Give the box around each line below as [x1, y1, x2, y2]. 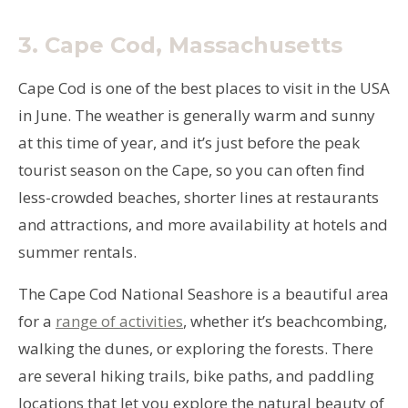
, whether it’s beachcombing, [183, 310, 387, 331]
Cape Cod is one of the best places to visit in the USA [18, 76, 390, 98]
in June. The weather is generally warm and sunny [18, 104, 375, 126]
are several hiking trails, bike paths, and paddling [18, 364, 374, 386]
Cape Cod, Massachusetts [45, 31, 342, 58]
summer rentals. [18, 240, 140, 262]
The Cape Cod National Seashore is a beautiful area [18, 282, 389, 304]
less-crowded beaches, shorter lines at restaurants [18, 186, 379, 208]
